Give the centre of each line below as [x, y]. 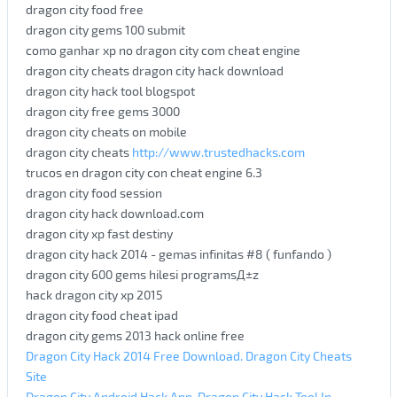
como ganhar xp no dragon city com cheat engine [163, 50]
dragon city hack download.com [114, 213]
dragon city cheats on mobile [106, 131]
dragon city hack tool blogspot [110, 90]
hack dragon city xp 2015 [94, 294]
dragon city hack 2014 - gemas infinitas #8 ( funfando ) [178, 253]
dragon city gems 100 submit [105, 29]
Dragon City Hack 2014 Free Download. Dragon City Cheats [188, 355]
